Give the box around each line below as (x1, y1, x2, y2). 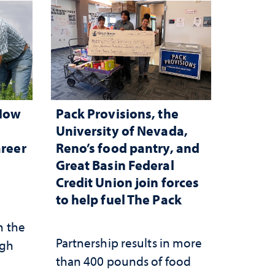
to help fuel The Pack (55, 190, 182, 209)
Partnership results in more (55, 234, 203, 251)
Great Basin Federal (55, 156, 174, 174)
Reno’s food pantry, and (55, 139, 200, 157)
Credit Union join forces (55, 173, 199, 192)
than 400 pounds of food (55, 253, 192, 269)
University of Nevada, (55, 122, 188, 140)
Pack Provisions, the (55, 104, 179, 123)
